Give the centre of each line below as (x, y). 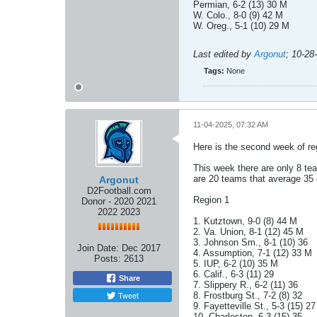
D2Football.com (119, 191)
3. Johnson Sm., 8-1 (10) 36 (250, 242)
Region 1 (211, 200)
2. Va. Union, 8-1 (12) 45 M (248, 232)
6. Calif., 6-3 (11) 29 (234, 274)
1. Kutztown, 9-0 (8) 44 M (245, 221)
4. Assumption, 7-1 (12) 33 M (253, 253)
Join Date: (98, 248)
